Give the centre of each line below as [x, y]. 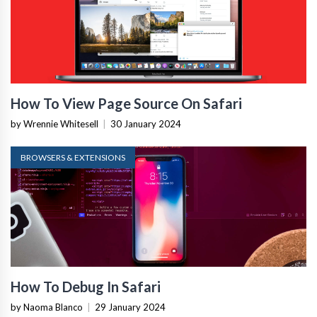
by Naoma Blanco [47, 307]
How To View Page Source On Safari [126, 104]
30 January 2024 [146, 124]
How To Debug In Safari [86, 287]
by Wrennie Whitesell [54, 124]
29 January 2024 [130, 307]
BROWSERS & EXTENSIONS [73, 158]
